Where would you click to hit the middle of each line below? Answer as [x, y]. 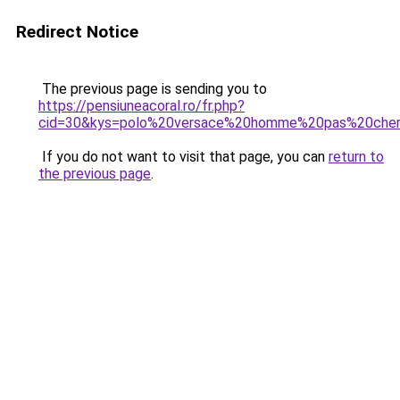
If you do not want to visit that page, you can [183, 157]
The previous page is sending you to [153, 89]
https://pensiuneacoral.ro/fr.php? [142, 106]
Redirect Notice [77, 32]
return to [356, 157]
